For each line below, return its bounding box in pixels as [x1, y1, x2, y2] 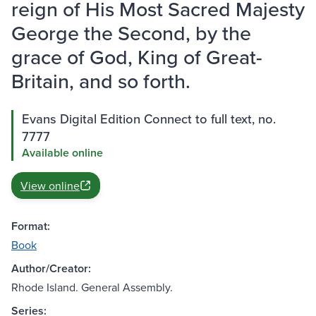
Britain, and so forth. [11, 66, 190, 96]
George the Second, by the [11, 18, 251, 48]
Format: [11, 218, 50, 235]
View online [20, 178, 80, 194]
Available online [22, 145, 103, 162]
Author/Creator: [11, 260, 91, 277]
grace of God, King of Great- [11, 42, 262, 72]
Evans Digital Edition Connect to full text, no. [22, 109, 276, 128]
